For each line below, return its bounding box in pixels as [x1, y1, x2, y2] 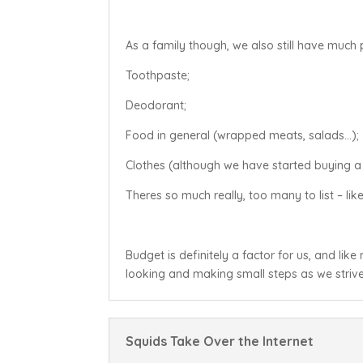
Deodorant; [126, 97, 187, 113]
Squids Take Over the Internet [126, 333, 314, 350]
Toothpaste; [126, 67, 190, 83]
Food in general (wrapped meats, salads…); [126, 127, 360, 143]
